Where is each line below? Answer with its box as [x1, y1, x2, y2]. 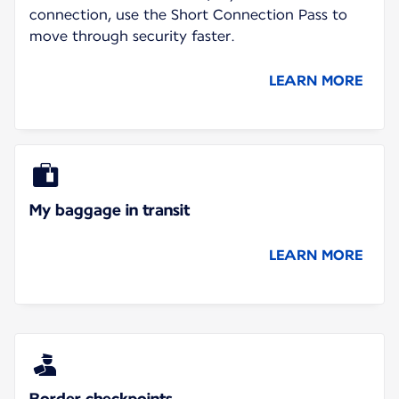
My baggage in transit [29, 199, 190, 219]
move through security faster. [29, 27, 235, 45]
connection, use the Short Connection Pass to [29, 5, 347, 23]
